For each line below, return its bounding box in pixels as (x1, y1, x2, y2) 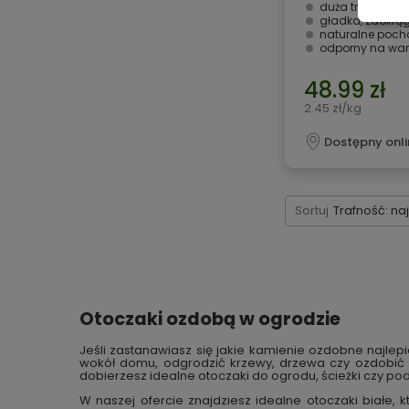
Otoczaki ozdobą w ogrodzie (79, 307, 341, 332)
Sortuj (295, 202, 329, 219)
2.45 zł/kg (304, 100, 362, 117)
